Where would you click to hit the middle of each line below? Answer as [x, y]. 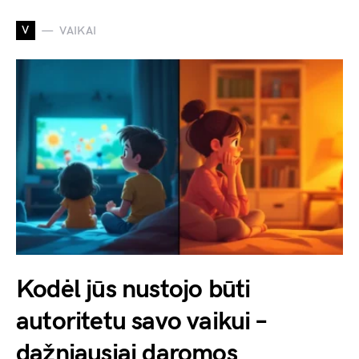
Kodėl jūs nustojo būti [133, 290]
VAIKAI [78, 30]
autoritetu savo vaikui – [141, 322]
